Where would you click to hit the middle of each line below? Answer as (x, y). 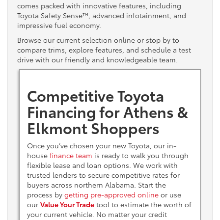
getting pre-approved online (111, 195)
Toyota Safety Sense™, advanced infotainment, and (102, 15)
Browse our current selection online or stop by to (98, 40)
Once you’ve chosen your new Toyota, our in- (101, 146)
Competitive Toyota (95, 95)
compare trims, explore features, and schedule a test (104, 50)
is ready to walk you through (140, 155)
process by (45, 195)
